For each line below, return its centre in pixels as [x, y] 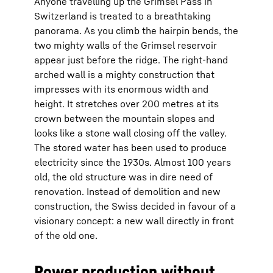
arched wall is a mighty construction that [124, 74]
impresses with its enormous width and [121, 89]
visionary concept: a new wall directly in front [134, 221]
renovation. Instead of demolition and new [127, 191]
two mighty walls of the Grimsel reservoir [126, 45]
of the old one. [66, 235]
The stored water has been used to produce [130, 147]
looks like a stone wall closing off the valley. [130, 133]
